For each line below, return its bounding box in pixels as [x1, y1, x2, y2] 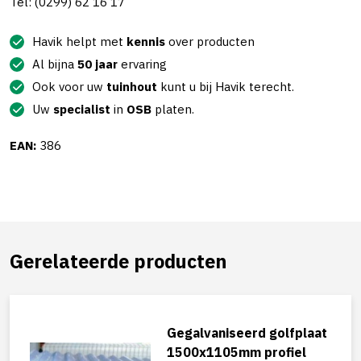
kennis [127, 34, 165, 50]
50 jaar [77, 56, 118, 73]
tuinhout [106, 79, 157, 95]
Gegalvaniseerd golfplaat [166, 325, 327, 342]
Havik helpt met [32, 34, 127, 50]
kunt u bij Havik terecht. [157, 79, 294, 95]
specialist [53, 102, 110, 118]
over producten [165, 34, 255, 50]
